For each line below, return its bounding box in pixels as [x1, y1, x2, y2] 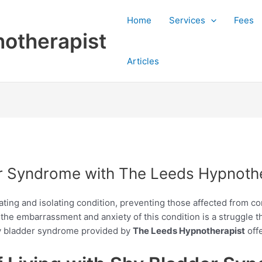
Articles [127, 56, 159, 67]
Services [169, 15, 205, 26]
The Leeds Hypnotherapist [133, 225, 246, 236]
